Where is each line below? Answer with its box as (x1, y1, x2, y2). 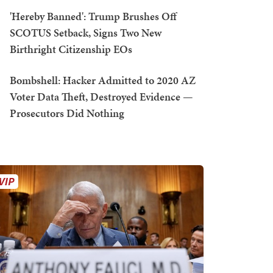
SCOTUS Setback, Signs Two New (10, 25, 161, 40)
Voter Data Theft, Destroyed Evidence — (10, 89, 193, 104)
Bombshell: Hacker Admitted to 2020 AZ (10, 73, 196, 88)
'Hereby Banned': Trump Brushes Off (10, 9, 177, 24)
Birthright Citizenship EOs (10, 41, 132, 57)
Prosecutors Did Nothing (10, 105, 124, 121)
